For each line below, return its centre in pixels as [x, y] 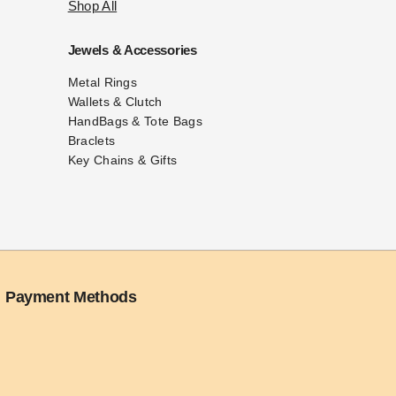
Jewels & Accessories [132, 50]
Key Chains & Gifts [122, 160]
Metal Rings [103, 82]
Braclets [91, 141]
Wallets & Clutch [115, 102]
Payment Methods [71, 297]
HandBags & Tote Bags [135, 121]
